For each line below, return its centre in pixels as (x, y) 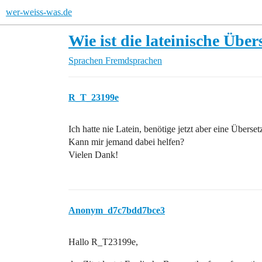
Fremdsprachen (134, 61)
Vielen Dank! (93, 155)
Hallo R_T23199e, (103, 242)
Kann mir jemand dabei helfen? (126, 142)
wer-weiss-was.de (39, 12)
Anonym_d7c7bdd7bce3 (117, 210)
